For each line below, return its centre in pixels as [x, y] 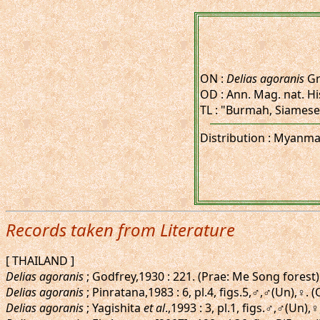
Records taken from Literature [120, 230]
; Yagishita [114, 308]
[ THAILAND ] [40, 261]
